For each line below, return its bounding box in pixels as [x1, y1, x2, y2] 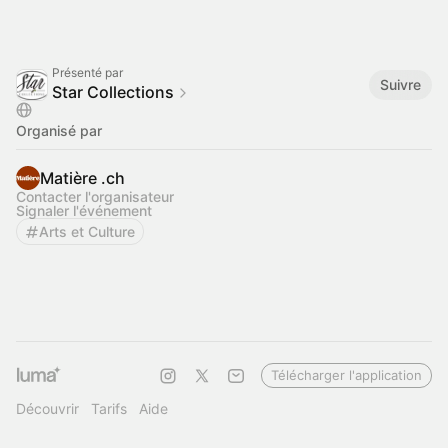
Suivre [380, 75, 421, 93]
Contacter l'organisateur [16, 188, 174, 205]
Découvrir [16, 400, 79, 417]
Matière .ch [40, 168, 125, 188]
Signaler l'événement [16, 202, 152, 219]
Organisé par [16, 122, 102, 139]
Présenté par [52, 65, 123, 80]
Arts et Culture [39, 223, 135, 240]
